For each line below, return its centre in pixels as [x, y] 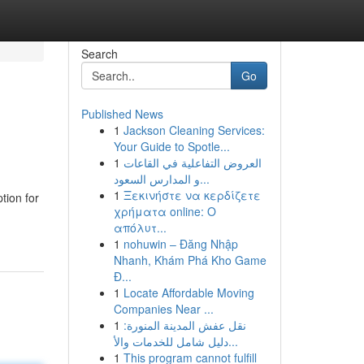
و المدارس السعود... [204, 179]
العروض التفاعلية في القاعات [192, 162]
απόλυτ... [140, 227]
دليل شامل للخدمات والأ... [233, 341]
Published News [122, 114]
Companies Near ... [163, 309]
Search [99, 54]
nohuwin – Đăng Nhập [180, 244]
